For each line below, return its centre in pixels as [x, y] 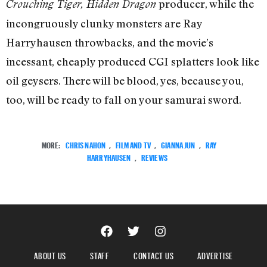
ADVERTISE [215, 254]
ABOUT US [50, 254]
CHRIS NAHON [86, 144]
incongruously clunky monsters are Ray [104, 24]
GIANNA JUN [178, 144]
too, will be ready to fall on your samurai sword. [124, 100]
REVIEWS [154, 157]
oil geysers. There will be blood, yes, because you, [125, 81]
